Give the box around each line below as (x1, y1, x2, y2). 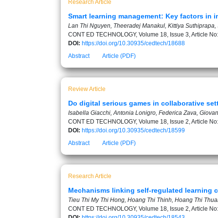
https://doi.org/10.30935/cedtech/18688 (82, 40, 185, 47)
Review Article (68, 86, 106, 92)
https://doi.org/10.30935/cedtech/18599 (82, 127, 185, 134)
